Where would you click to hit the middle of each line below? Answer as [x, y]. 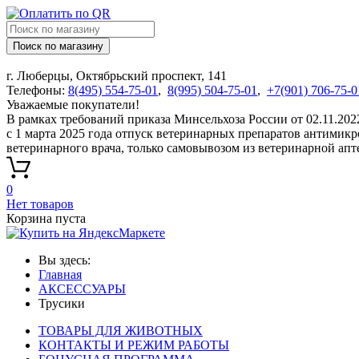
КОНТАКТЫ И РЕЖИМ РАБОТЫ [134, 345]
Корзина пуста [46, 218]
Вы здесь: [68, 260]
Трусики [62, 303]
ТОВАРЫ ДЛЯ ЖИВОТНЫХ [121, 331]
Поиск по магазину [58, 46]
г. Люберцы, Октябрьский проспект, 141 [117, 76]
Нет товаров [40, 204]
